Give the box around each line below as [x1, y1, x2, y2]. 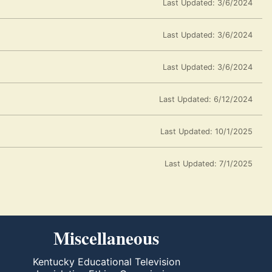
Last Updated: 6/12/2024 [159, 94, 253, 104]
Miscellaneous [53, 225, 160, 251]
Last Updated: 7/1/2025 [165, 158, 253, 168]
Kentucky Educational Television [32, 256, 180, 268]
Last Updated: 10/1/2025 [160, 126, 253, 136]
